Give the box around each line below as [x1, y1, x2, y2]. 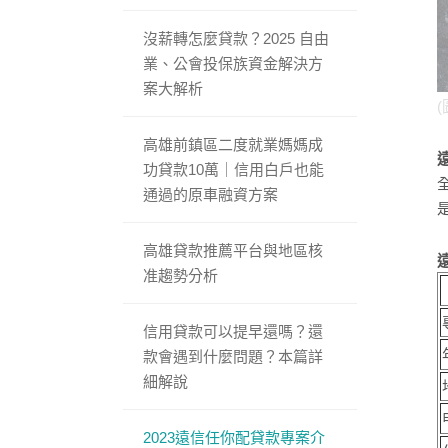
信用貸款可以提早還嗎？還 [143, 322, 324, 340]
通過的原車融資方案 [143, 185, 279, 203]
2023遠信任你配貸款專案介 [143, 428, 326, 446]
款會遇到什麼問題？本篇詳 [143, 347, 324, 365]
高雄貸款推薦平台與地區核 [143, 241, 324, 259]
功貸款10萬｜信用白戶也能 [143, 160, 325, 178]
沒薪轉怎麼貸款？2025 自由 [143, 29, 330, 47]
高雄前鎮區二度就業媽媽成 [143, 135, 324, 153]
